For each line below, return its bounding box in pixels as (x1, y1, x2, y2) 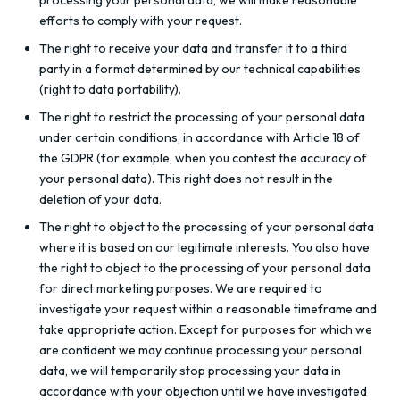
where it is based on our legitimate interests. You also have (39, 239, 370, 255)
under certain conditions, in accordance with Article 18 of (39, 129, 360, 146)
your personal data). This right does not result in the (39, 171, 333, 187)
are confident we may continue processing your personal (39, 342, 362, 358)
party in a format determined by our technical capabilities (39, 61, 361, 77)
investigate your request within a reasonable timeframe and (39, 301, 377, 317)
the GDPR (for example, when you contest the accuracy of (39, 150, 367, 166)
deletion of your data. (39, 191, 162, 207)
